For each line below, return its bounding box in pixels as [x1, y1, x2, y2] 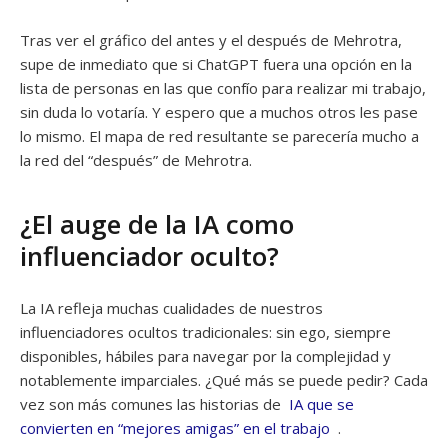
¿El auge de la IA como [20, 205, 294, 242]
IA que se [289, 393, 354, 414]
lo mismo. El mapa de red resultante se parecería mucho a [20, 125, 419, 146]
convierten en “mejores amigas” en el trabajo [20, 417, 330, 438]
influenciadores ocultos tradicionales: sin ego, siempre [20, 321, 391, 342]
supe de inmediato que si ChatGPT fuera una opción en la [20, 53, 412, 74]
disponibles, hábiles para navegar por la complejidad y [20, 345, 391, 366]
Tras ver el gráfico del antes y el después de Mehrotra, [20, 29, 402, 50]
